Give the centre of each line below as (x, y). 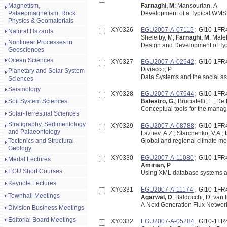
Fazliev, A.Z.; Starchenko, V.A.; (183, 134)
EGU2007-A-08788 (167, 126)
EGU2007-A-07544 (167, 94)
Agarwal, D (157, 197)
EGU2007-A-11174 (167, 190)
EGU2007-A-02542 (167, 62)
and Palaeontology (34, 132)
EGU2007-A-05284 (167, 222)
